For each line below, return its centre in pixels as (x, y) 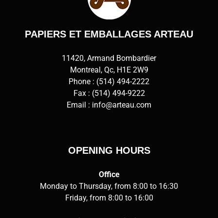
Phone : (82, 81)
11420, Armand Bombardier (109, 58)
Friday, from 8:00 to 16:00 (109, 198)
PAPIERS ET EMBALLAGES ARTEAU (109, 34)
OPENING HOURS (109, 150)
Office (109, 174)
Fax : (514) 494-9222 (109, 93)
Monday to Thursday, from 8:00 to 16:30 (109, 186)
